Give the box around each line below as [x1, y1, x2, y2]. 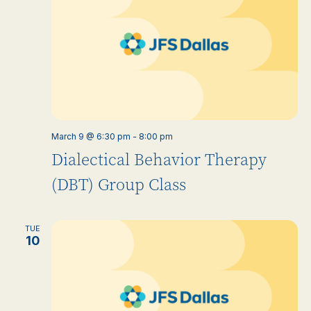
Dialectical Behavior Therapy [51, 149, 267, 171]
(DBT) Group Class [51, 174, 186, 196]
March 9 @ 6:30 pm [51, 131, 131, 142]
